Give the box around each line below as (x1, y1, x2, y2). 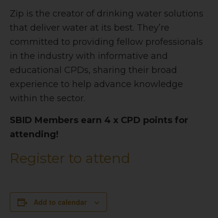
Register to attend (10, 149, 130, 166)
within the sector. (10, 92, 85, 104)
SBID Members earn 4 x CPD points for (10, 114, 188, 126)
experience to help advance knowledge (10, 78, 183, 90)
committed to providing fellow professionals (10, 36, 203, 47)
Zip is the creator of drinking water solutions (10, 8, 203, 19)
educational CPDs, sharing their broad (10, 64, 177, 75)
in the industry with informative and (10, 50, 168, 61)
